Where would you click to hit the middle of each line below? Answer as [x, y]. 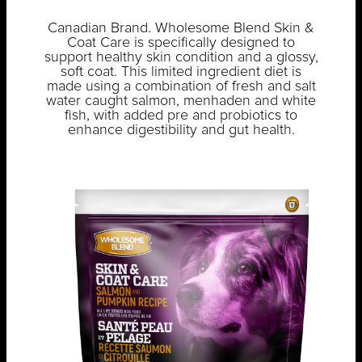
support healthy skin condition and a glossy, [181, 58]
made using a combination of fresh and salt [181, 87]
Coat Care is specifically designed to [181, 43]
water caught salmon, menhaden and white [181, 101]
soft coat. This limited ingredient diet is [181, 72]
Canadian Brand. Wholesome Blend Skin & [181, 29]
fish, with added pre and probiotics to [181, 116]
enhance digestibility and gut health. [181, 130]
